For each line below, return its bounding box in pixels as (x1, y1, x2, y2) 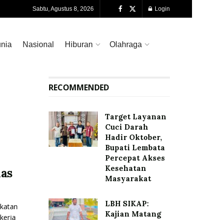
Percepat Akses (105, 153, 165, 163)
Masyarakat (105, 174, 151, 183)
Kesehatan (105, 164, 146, 173)
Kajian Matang (105, 209, 161, 219)
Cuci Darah (105, 122, 148, 132)
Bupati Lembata (105, 143, 165, 152)
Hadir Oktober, (105, 133, 162, 142)
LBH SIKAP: (105, 199, 149, 208)
